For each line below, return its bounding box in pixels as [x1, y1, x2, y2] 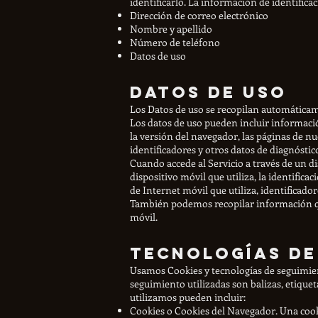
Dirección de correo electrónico [130, 8, 268, 22]
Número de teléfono [130, 35, 220, 49]
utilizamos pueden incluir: [130, 290, 246, 304]
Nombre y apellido [130, 21, 212, 35]
